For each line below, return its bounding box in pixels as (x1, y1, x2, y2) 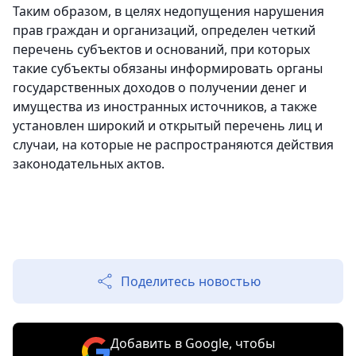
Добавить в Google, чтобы (110, 335, 275, 352)
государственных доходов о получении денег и (13, 79, 307, 96)
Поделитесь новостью (121, 273, 261, 290)
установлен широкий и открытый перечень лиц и (13, 117, 323, 134)
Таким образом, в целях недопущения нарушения (13, 2, 324, 20)
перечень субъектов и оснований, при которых (13, 41, 310, 58)
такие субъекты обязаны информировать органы (13, 60, 323, 77)
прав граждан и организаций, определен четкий (13, 21, 315, 39)
